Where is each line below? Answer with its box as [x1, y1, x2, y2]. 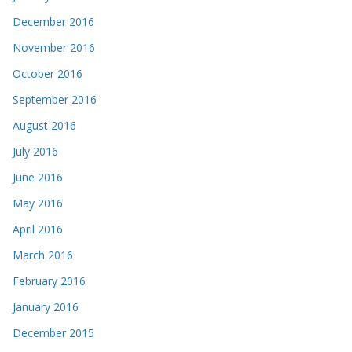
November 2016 [13, 40, 95, 56]
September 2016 [13, 92, 97, 108]
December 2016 [13, 14, 94, 30]
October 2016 [13, 66, 82, 82]
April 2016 [13, 222, 63, 237]
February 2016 [13, 273, 86, 289]
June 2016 [13, 170, 63, 185]
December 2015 [13, 325, 94, 341]
